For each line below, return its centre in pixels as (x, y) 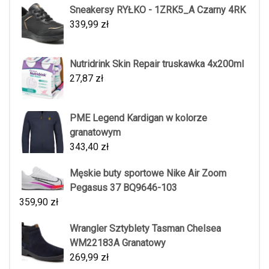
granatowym (95, 133)
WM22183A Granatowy (118, 243)
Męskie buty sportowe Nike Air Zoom (148, 174)
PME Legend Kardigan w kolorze (138, 118)
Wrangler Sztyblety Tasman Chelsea (145, 229)
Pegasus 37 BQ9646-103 (123, 188)
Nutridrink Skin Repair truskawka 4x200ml (157, 64)
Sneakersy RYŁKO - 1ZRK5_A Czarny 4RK (158, 10)
